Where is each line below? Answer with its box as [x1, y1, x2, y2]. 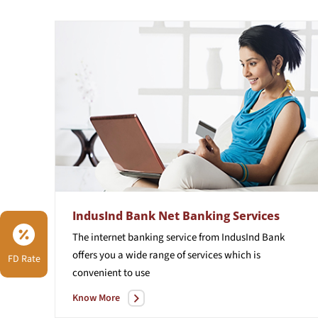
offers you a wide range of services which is [72, 247, 261, 263]
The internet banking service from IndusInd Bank [72, 229, 285, 245]
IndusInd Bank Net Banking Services [72, 207, 280, 224]
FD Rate [7, 251, 40, 266]
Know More [72, 290, 120, 305]
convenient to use [72, 265, 150, 280]
